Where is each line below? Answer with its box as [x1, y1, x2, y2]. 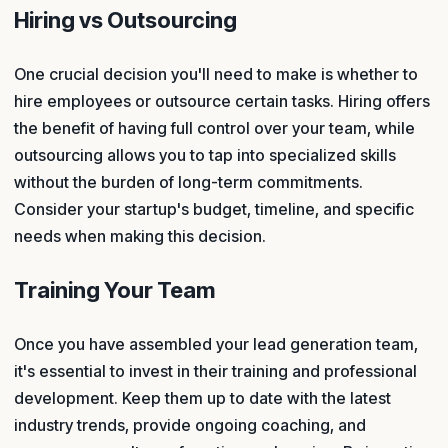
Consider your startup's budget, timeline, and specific [14, 198, 414, 219]
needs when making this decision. [14, 225, 266, 246]
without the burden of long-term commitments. [14, 171, 363, 192]
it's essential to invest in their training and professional [14, 360, 417, 381]
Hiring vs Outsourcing [14, 6, 237, 33]
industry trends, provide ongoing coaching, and [14, 414, 366, 435]
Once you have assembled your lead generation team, [14, 333, 418, 354]
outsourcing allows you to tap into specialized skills [14, 144, 396, 165]
